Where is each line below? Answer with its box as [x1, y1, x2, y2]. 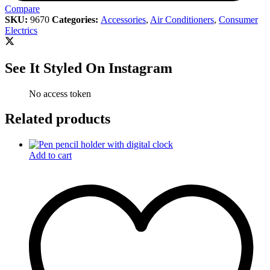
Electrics [5, 25, 37, 36]
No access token [29, 88, 91, 99]
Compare [5, 3, 40, 14]
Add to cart [29, 150, 72, 161]
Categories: [52, 14, 101, 25]
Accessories [101, 14, 146, 25]
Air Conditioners [150, 14, 214, 25]
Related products [5, 111, 110, 127]
